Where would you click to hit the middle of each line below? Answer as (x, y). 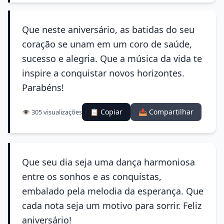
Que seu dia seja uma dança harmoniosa (108, 162)
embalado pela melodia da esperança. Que (113, 191)
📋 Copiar (106, 112)
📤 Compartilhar (166, 112)
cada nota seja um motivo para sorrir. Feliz (112, 205)
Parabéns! (43, 87)
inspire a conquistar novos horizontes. (103, 73)
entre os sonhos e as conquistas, (92, 176)
